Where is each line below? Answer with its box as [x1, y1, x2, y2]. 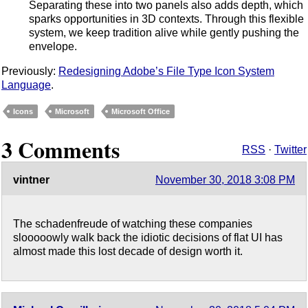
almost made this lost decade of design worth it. [13, 245, 243, 258]
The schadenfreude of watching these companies [13, 218, 252, 230]
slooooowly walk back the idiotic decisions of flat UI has [13, 232, 283, 244]
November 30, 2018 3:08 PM [155, 174, 295, 186]
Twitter [274, 144, 307, 156]
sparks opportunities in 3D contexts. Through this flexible [29, 12, 304, 25]
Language [1, 78, 51, 91]
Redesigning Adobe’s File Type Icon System [58, 65, 274, 77]
